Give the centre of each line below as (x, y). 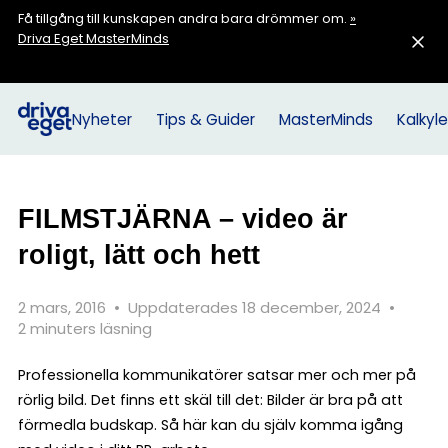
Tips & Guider (205, 119)
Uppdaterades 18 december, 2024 (256, 307)
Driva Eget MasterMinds (93, 38)
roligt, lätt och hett (139, 254)
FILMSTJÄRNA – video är (183, 218)
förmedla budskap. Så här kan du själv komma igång (210, 425)
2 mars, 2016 (64, 307)
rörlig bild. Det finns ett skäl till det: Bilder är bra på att (210, 400)
